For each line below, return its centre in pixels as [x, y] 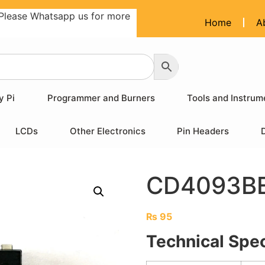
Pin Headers [203, 131]
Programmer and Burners [101, 98]
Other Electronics [107, 131]
